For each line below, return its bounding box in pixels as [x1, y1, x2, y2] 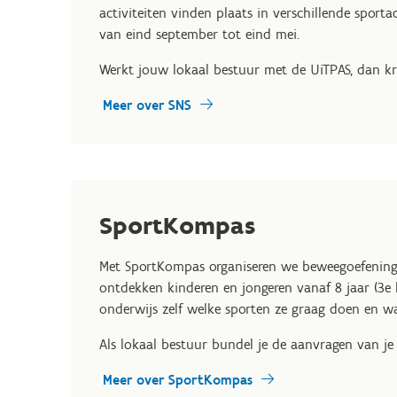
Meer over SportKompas [103, 371, 253, 389]
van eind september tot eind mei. [99, 26, 300, 43]
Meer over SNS [103, 97, 191, 114]
